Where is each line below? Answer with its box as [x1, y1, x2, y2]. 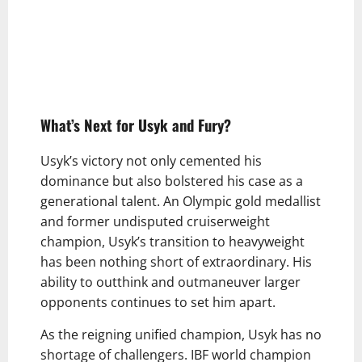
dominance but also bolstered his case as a [40, 172, 303, 191]
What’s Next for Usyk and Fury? [40, 114, 231, 137]
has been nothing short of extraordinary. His [40, 253, 312, 271]
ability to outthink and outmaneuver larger [40, 273, 301, 292]
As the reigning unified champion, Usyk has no [40, 326, 322, 344]
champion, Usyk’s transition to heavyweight [40, 233, 305, 251]
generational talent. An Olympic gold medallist [40, 192, 321, 211]
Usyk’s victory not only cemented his [40, 152, 262, 170]
